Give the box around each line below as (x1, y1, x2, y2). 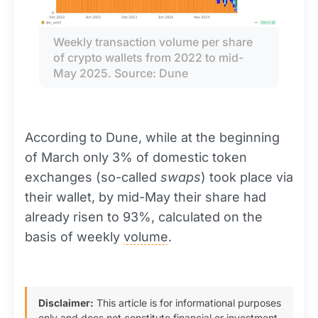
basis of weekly (25, 229, 124, 245)
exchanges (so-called (25, 170, 160, 185)
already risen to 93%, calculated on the (25, 209, 263, 225)
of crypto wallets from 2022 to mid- (53, 50, 243, 65)
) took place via (201, 170, 293, 185)
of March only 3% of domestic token (25, 150, 247, 165)
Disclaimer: (38, 297, 94, 309)
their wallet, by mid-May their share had (25, 190, 266, 205)
